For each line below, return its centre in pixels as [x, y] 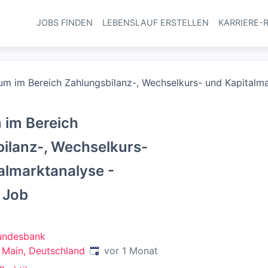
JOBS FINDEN [64, 22]
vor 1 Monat [131, 251]
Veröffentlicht [120, 250]
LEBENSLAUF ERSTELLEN [155, 22]
